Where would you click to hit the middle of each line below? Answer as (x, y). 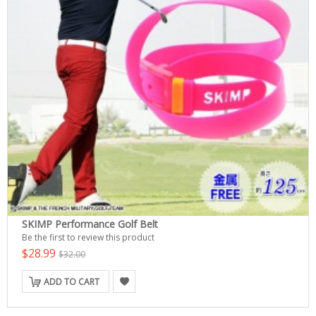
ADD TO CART (72, 282)
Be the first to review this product (88, 237)
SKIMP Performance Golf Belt (90, 224)
